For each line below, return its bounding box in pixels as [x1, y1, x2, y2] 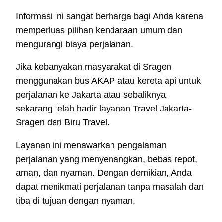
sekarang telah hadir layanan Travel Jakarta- [16, 104, 192, 114]
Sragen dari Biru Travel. [16, 117, 110, 128]
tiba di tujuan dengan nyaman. [16, 196, 135, 206]
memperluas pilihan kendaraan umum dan [16, 25, 182, 36]
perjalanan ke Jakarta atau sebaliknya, [16, 90, 168, 100]
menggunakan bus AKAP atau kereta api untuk [16, 76, 201, 86]
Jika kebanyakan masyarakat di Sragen [16, 62, 171, 72]
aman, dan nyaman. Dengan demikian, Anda [16, 168, 192, 178]
